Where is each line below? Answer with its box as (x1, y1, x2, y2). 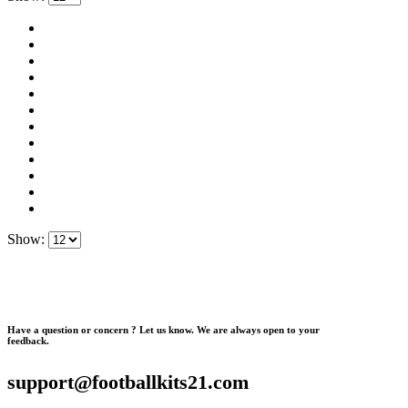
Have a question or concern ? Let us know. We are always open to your (7, 323, 320, 335)
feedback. (7, 334, 49, 346)
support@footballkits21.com (7, 370, 249, 393)
